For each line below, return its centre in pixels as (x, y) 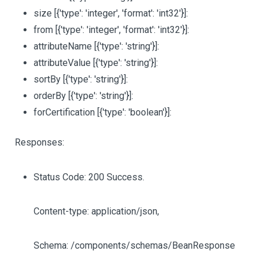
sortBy (48, 79)
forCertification (65, 112)
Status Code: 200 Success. (89, 177)
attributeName (64, 46)
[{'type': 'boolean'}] (133, 112)
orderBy (51, 96)
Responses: (39, 142)
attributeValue (63, 63)
